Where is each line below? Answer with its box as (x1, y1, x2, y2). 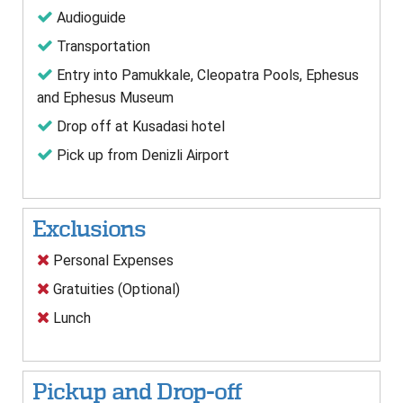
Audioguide (53, 9, 126, 27)
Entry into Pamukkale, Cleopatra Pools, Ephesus (53, 67, 359, 85)
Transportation (53, 38, 150, 56)
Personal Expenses (49, 252, 174, 270)
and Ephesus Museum (37, 89, 174, 107)
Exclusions (32, 217, 146, 242)
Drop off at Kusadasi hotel (53, 118, 225, 136)
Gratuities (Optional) (49, 281, 180, 299)
